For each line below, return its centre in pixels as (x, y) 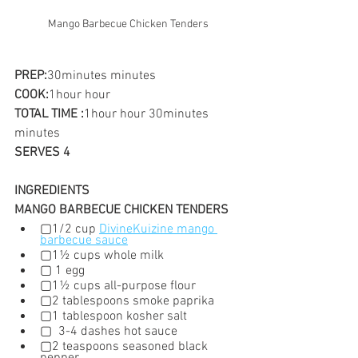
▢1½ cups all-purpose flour (118, 286)
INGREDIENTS (52, 191)
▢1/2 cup (70, 230)
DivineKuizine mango (158, 230)
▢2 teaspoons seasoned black (125, 347)
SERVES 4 (42, 153)
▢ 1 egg (62, 271)
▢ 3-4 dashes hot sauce (109, 332)
